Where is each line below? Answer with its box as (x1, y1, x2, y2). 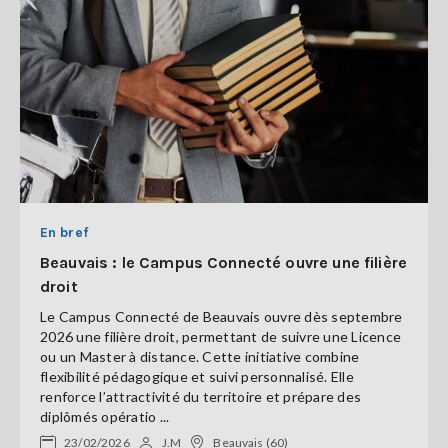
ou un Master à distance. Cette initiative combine (40, 348, 360, 365)
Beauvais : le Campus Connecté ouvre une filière (40, 253, 408, 272)
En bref (40, 224, 88, 241)
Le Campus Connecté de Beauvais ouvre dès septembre (40, 308, 403, 325)
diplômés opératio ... (40, 408, 170, 425)
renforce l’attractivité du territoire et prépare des (40, 388, 361, 405)
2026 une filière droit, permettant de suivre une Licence (40, 328, 401, 345)
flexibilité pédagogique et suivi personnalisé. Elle (40, 368, 354, 385)
